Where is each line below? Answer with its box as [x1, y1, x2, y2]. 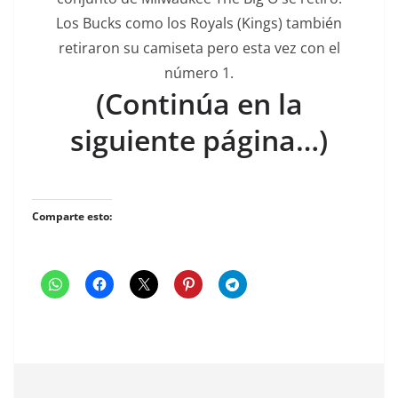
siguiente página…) [70, 120, 328, 159]
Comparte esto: [32, 208, 112, 224]
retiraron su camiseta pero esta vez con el [58, 37, 340, 58]
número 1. [164, 62, 234, 83]
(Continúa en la [95, 84, 303, 123]
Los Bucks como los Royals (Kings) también [56, 12, 342, 33]
